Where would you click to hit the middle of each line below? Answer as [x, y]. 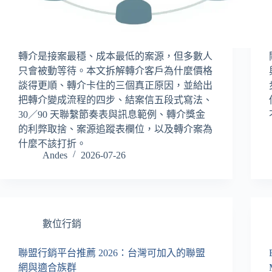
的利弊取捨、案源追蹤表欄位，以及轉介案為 [115, 129]
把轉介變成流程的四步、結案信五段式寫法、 [115, 100]
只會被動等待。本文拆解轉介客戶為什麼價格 [115, 70]
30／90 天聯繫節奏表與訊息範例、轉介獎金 [112, 114]
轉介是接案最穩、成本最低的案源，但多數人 [115, 56]
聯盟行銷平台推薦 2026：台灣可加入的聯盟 [112, 253]
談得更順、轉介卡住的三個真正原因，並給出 [115, 85]
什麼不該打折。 [52, 143]
